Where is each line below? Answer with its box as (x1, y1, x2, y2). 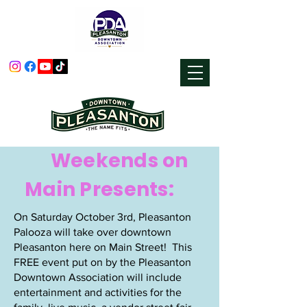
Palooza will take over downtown (14, 226, 171, 238)
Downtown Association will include (14, 271, 182, 283)
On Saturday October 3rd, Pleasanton (14, 211, 191, 223)
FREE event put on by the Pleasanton (14, 256, 191, 268)
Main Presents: (25, 176, 174, 203)
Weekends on (25, 147, 188, 174)
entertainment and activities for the (14, 286, 182, 298)
